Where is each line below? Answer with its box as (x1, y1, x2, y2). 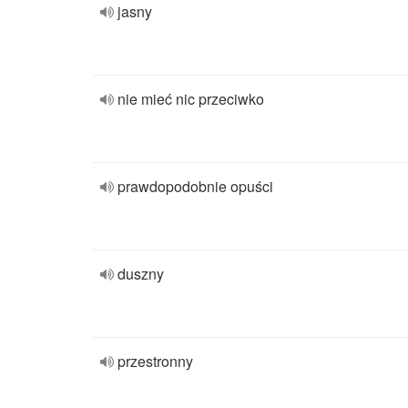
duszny (117, 263, 164, 284)
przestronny (117, 351, 193, 372)
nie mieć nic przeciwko (117, 88, 264, 109)
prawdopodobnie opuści (117, 176, 273, 197)
